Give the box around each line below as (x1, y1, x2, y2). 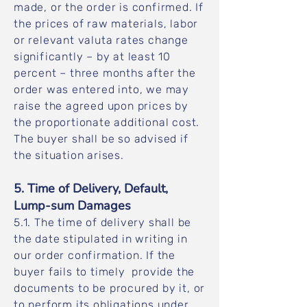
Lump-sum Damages (14, 197, 134, 214)
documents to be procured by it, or (14, 282, 206, 295)
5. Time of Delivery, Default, (14, 180, 168, 197)
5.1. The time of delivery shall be (14, 216, 192, 229)
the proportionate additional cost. (14, 116, 200, 129)
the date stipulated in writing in (14, 232, 188, 245)
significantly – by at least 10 (14, 50, 171, 63)
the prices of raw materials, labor (14, 17, 199, 30)
